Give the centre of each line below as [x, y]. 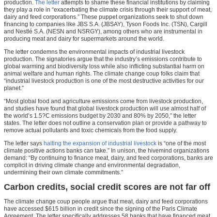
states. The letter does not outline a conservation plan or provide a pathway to [105, 123]
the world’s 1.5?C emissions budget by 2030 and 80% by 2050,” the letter [100, 116]
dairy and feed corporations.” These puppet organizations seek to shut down [104, 17]
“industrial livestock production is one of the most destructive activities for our [104, 81]
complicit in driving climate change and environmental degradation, [92, 165]
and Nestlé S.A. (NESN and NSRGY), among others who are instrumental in [103, 32]
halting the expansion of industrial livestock [100, 144]
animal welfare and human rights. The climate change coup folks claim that [102, 74]
